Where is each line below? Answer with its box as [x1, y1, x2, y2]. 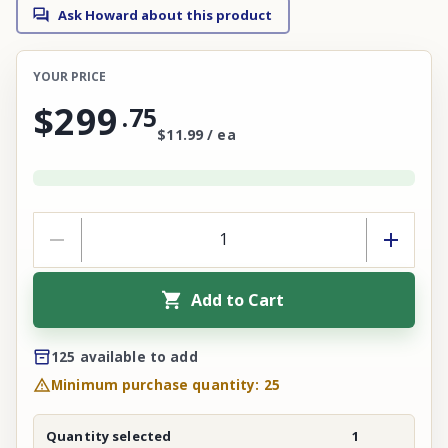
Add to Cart [190, 288, 284, 311]
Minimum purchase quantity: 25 [51, 375, 280, 394]
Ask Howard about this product [58, 5, 272, 24]
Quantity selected [46, 426, 172, 445]
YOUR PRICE [33, 67, 106, 85]
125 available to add [51, 347, 198, 366]
